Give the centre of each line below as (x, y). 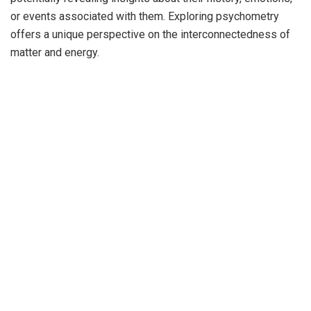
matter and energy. (55, 52)
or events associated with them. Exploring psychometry (145, 16)
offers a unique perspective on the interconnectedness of (150, 34)
